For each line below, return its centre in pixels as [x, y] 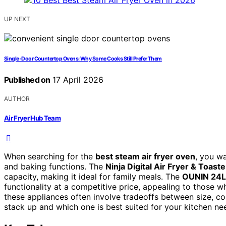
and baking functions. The [55, 166]
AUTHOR [17, 99]
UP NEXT [17, 19]
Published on [27, 80]
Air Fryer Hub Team [33, 118]
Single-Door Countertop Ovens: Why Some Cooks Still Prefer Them [83, 59]
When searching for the [50, 156]
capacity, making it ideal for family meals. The [93, 176]
